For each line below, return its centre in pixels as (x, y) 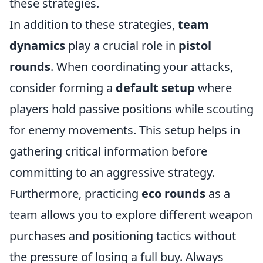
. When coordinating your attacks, (142, 67)
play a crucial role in (122, 45)
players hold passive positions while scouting (131, 109)
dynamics (37, 45)
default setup (155, 88)
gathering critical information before (108, 151)
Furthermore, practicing (75, 193)
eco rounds (173, 193)
